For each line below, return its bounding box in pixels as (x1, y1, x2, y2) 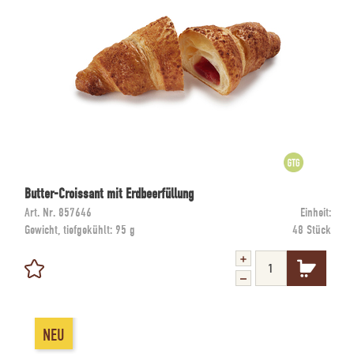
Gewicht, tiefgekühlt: (24, 222, 115, 238)
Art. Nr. (24, 205, 55, 220)
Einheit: (300, 205, 331, 220)
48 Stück (292, 222, 331, 238)
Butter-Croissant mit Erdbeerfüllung (24, 185, 194, 203)
